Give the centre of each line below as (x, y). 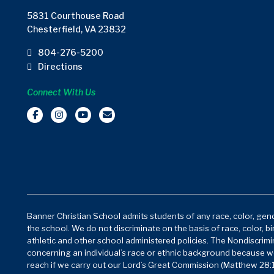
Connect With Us (61, 92)
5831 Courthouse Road (76, 15)
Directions (60, 66)
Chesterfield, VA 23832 (76, 29)
